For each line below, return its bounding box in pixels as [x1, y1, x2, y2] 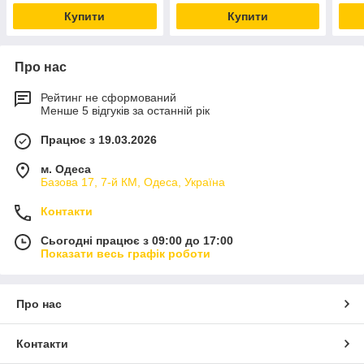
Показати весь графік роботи [41, 246, 210, 260]
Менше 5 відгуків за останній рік [41, 103, 210, 117]
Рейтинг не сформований [41, 90, 176, 104]
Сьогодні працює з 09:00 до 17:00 [41, 233, 233, 247]
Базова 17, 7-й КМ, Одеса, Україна [41, 175, 225, 188]
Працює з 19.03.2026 [41, 132, 157, 146]
